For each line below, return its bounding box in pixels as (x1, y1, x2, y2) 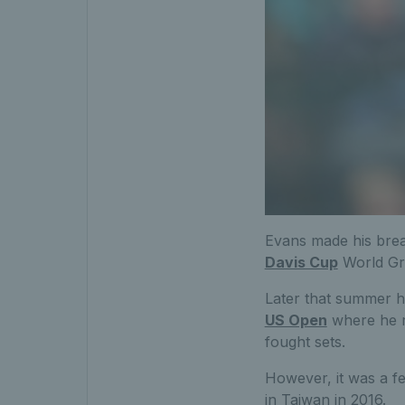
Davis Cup (264, 252, 338, 271)
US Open (264, 310, 327, 329)
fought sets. (264, 332, 345, 351)
